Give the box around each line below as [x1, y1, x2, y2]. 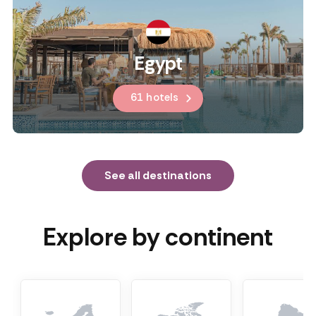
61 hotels [130, 90, 179, 104]
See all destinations [104, 168, 212, 183]
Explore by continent [42, 221, 274, 253]
